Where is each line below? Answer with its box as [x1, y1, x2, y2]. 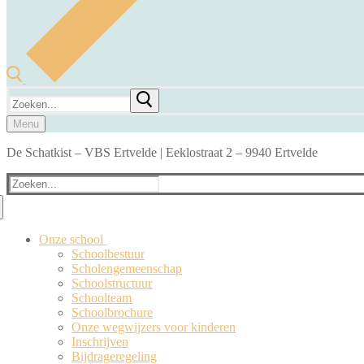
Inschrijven [71, 335, 128, 349]
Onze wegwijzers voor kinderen [71, 320, 236, 334]
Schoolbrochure [71, 305, 153, 319]
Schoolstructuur [71, 276, 152, 290]
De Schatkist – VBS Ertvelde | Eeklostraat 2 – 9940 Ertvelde [6, 145, 318, 159]
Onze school [39, 232, 103, 246]
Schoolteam [71, 291, 132, 305]
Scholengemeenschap [71, 262, 182, 275]
